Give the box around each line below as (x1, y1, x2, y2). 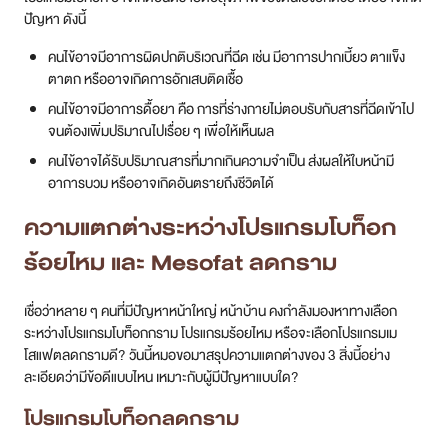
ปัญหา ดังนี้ (24, 6, 86, 31)
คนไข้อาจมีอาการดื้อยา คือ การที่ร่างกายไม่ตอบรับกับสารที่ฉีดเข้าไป (48, 96, 414, 121)
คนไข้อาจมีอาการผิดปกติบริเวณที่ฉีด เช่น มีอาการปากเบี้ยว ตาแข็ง (48, 44, 405, 69)
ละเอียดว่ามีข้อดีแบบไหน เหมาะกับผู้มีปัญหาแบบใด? (24, 364, 301, 389)
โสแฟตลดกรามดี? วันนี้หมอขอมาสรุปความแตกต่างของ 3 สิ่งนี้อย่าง (24, 342, 390, 367)
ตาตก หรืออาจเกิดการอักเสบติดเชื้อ (48, 66, 243, 91)
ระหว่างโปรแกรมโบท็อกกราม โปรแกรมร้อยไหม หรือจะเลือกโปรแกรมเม (24, 320, 397, 345)
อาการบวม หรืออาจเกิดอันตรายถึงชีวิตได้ (48, 170, 274, 195)
